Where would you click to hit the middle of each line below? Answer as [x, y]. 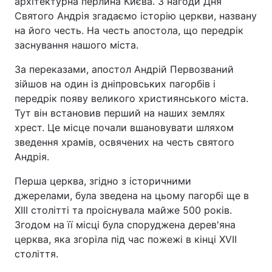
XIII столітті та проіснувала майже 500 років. [123, 210]
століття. [36, 254]
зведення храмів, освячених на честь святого [124, 142]
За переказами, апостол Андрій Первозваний [124, 69]
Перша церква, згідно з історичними [103, 181]
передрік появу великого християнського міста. [131, 98]
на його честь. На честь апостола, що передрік [129, 30]
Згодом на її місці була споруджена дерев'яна [125, 225]
